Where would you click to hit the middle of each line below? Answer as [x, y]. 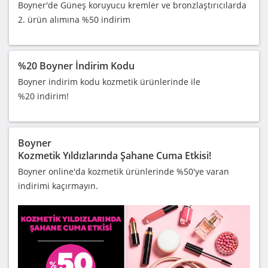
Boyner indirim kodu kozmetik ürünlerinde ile [109, 82]
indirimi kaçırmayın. [58, 186]
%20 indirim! [43, 96]
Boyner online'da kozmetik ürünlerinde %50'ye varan [124, 172]
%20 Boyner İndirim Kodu [76, 66]
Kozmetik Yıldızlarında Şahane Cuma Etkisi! [115, 156]
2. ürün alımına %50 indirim [74, 20]
